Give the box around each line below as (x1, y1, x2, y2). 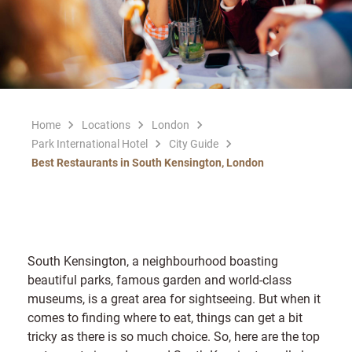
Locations (82, 116, 130, 132)
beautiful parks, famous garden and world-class (27, 270, 291, 288)
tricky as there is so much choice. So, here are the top (27, 327, 320, 344)
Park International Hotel (31, 135, 148, 151)
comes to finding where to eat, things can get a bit (27, 308, 302, 325)
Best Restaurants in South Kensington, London (31, 154, 264, 170)
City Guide (169, 135, 218, 151)
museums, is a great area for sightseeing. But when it (27, 289, 321, 306)
